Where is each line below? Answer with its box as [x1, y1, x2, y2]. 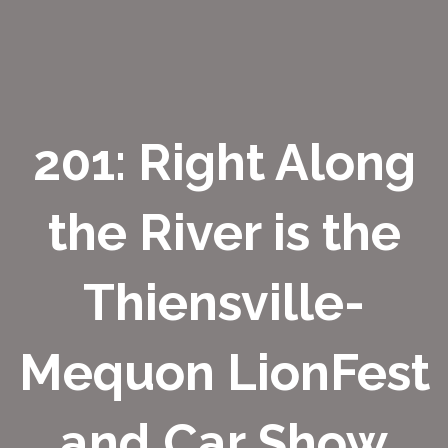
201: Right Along [32, 133, 416, 193]
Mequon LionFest [18, 343, 430, 403]
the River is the [47, 203, 401, 263]
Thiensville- [83, 273, 365, 333]
